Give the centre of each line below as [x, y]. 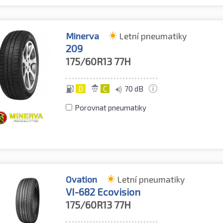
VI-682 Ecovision [103, 192]
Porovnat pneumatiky [111, 107]
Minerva [83, 36]
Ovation [82, 179]
